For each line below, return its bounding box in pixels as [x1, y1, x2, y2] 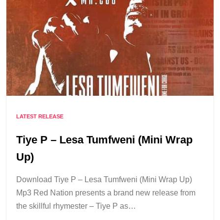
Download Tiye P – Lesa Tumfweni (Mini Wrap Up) [16, 175, 192, 184]
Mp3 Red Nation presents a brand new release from [16, 189, 195, 197]
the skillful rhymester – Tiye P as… [16, 202, 136, 211]
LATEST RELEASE [16, 113, 63, 119]
